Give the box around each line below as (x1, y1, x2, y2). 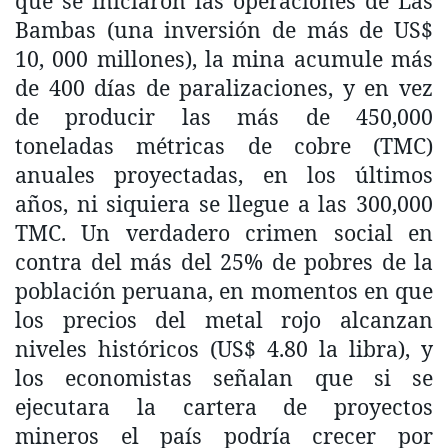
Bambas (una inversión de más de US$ (15, 14, 433, 44)
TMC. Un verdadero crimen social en (15, 217, 433, 247)
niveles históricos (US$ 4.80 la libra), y (15, 333, 433, 363)
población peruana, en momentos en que (15, 275, 433, 305)
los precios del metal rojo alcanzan (15, 304, 433, 334)
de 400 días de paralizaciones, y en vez (15, 72, 433, 102)
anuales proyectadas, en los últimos (15, 159, 433, 189)
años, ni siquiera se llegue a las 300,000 (15, 188, 433, 218)
